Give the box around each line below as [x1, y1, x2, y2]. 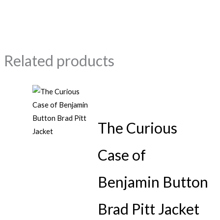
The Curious [98, 118, 178, 137]
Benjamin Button [98, 172, 209, 191]
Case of [98, 145, 146, 164]
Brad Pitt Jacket [98, 199, 200, 218]
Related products [3, 51, 114, 69]
